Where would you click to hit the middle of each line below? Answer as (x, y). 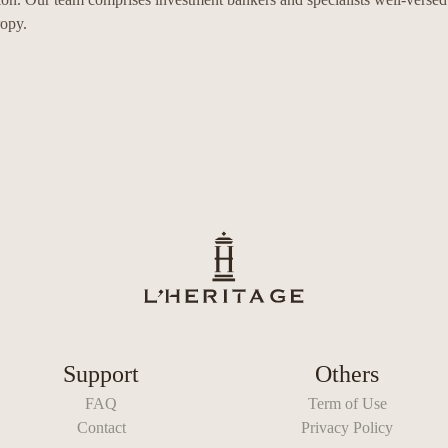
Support (101, 374)
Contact (101, 428)
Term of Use (347, 404)
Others (347, 374)
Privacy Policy (347, 428)
